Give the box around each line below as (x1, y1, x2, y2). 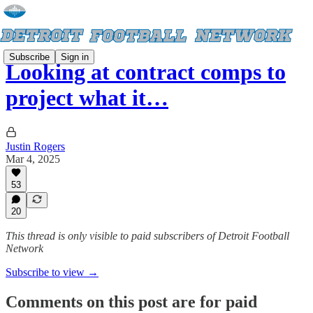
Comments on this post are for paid (6, 292, 257, 311)
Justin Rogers (6, 140, 65, 152)
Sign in (61, 51, 89, 62)
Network (6, 242, 43, 254)
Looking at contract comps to (6, 59, 286, 85)
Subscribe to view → (6, 266, 99, 278)
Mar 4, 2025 (6, 152, 60, 165)
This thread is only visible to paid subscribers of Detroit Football (6, 230, 289, 242)
